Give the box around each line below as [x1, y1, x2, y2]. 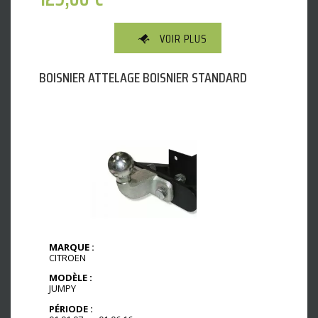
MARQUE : [49, 240, 94, 253]
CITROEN [49, 251, 86, 264]
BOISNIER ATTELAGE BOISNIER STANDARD [39, 65, 247, 89]
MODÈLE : [49, 271, 92, 285]
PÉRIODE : [49, 302, 93, 315]
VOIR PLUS [160, 29, 207, 48]
